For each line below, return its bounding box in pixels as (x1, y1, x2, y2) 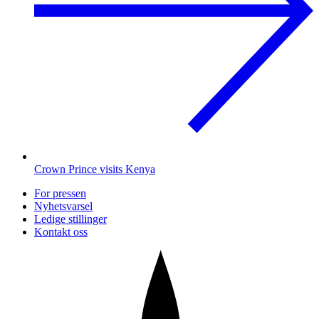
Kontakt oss (34, 225, 88, 238)
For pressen (34, 187, 86, 199)
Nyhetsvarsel (34, 199, 93, 212)
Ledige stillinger (34, 212, 107, 225)
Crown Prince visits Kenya (34, 162, 155, 175)
